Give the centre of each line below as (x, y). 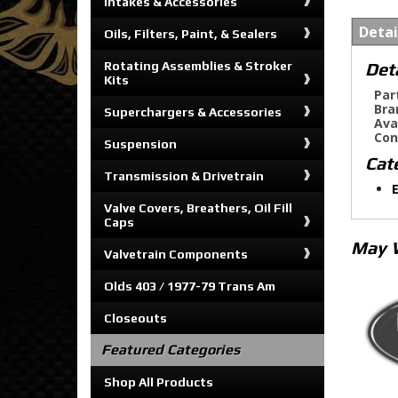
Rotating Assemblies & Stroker (198, 66)
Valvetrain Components (176, 254)
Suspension (140, 144)
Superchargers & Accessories (193, 112)
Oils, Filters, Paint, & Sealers (191, 34)
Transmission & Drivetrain (184, 176)
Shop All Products (159, 382)
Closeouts (135, 318)
